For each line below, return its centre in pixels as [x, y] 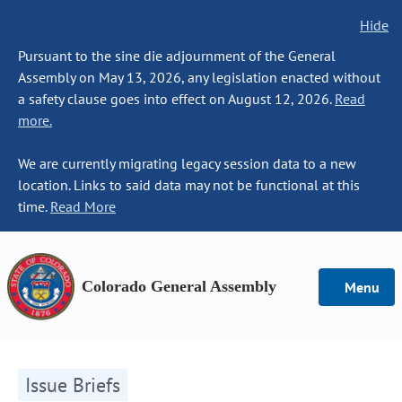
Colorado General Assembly [179, 286]
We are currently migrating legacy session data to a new [187, 163]
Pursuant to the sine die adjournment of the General [177, 56]
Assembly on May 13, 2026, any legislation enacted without [199, 77]
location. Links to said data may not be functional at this [189, 185]
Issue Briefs [73, 385]
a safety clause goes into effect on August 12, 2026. [176, 99]
